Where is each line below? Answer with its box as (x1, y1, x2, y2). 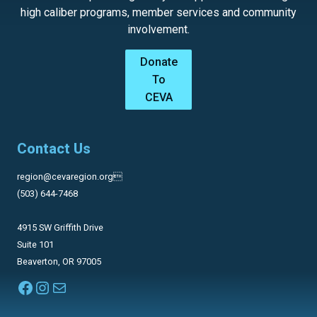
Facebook (16, 277, 90, 297)
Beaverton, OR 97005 (17, 256, 101, 267)
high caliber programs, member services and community (21, 6, 296, 20)
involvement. (127, 23, 190, 37)
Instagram (33, 277, 112, 297)
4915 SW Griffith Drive (17, 222, 103, 234)
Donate (139, 55, 178, 69)
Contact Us (17, 140, 91, 158)
